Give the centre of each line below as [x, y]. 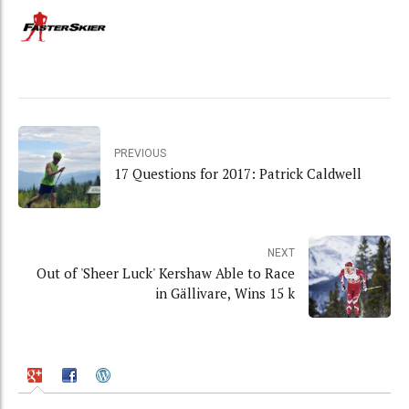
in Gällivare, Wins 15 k [225, 294]
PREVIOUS [140, 154]
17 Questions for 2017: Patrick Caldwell [238, 174]
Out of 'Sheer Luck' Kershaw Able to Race [166, 273]
